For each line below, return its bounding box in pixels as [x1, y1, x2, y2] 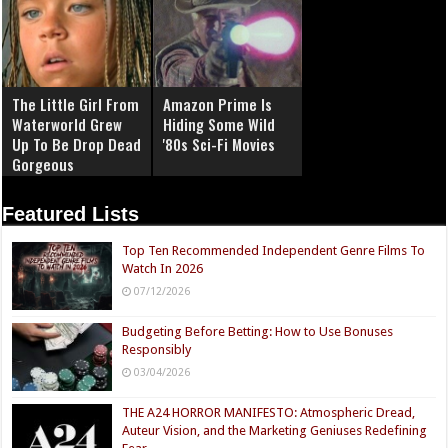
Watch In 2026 [122, 261, 204, 277]
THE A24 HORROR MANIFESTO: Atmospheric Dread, [122, 405, 416, 421]
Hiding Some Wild [163, 113, 276, 136]
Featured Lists [2, 203, 140, 226]
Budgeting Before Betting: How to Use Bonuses [122, 324, 394, 340]
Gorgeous [12, 153, 75, 176]
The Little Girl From [12, 93, 140, 116]
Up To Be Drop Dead [12, 133, 142, 156]
